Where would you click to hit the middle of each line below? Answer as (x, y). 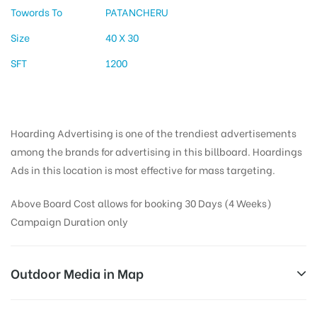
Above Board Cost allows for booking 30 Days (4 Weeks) (141, 203)
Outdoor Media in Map (77, 273)
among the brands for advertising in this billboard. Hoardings (156, 151)
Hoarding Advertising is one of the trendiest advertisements (154, 133)
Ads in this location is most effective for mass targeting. (143, 170)
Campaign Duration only (69, 221)
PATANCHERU (137, 12)
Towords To (36, 12)
